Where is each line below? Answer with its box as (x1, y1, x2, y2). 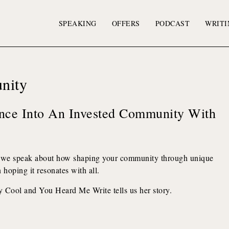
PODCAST (155, 18, 190, 28)
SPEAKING (58, 18, 97, 28)
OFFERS (111, 18, 140, 28)
